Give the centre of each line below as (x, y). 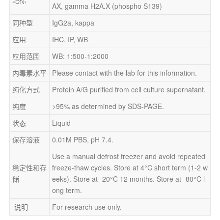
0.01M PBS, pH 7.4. (82, 139)
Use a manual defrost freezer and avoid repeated (128, 156)
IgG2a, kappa (73, 22)
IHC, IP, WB (70, 39)
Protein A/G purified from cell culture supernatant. (129, 89)
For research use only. (87, 206)
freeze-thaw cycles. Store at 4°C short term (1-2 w (130, 167)
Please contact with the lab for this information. (124, 72)
